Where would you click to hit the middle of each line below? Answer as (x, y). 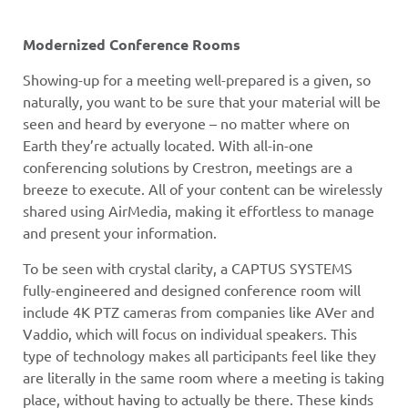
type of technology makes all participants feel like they (199, 355)
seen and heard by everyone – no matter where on (186, 123)
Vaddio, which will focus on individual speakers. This (190, 333)
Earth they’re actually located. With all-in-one (168, 145)
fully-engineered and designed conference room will (192, 289)
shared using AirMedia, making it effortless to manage (199, 211)
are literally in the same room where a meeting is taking (204, 377)
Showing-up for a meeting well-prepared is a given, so (197, 80)
